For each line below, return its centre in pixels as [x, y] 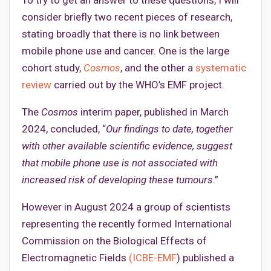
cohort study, [53, 67]
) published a [205, 257]
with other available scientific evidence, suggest [127, 145]
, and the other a [158, 67]
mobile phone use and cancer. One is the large [126, 51]
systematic [221, 67]
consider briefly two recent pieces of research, [127, 17]
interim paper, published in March [153, 112]
